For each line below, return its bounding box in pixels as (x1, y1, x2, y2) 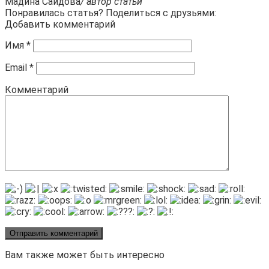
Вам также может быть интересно (5, 249, 165, 261)
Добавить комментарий (5, 19, 115, 31)
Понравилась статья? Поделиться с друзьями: (5, 7, 216, 19)
